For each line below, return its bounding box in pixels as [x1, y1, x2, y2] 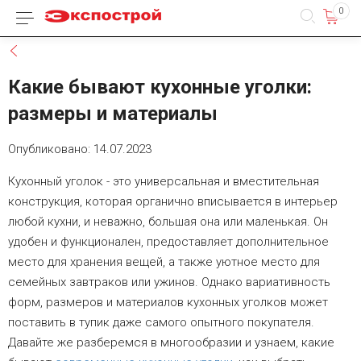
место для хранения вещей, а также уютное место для [8, 255, 320, 269]
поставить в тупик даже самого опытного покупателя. [8, 315, 314, 330]
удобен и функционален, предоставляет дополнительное [8, 234, 329, 249]
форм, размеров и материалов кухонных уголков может [8, 295, 328, 309]
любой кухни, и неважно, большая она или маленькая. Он [8, 214, 328, 229]
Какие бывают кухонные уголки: [8, 76, 312, 98]
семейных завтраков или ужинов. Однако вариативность [8, 275, 330, 289]
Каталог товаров [68, 10, 163, 26]
